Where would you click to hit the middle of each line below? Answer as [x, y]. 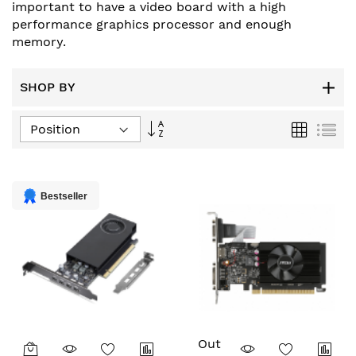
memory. [39, 42]
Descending [195, 138]
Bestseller [64, 196]
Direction [188, 153]
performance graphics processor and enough [152, 24]
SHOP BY [48, 87]
